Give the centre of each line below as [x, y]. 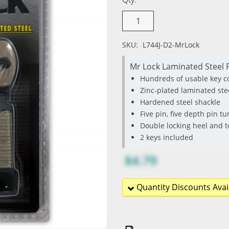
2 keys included [167, 137]
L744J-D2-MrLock [171, 45]
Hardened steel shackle [180, 102]
